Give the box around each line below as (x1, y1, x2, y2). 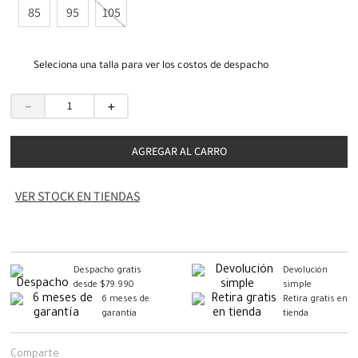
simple (283, 280, 312, 290)
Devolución (283, 265, 328, 276)
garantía (101, 308, 137, 319)
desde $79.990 (74, 280, 135, 290)
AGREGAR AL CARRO (131, 144, 227, 159)
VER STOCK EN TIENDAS (15, 187, 140, 205)
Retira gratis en (282, 294, 348, 304)
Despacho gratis (74, 265, 142, 276)
